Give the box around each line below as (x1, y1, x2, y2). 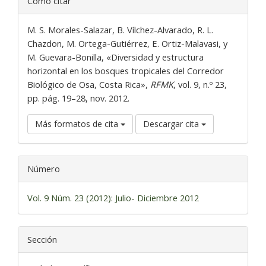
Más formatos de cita (35, 118, 121, 129)
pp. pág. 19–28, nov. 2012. (27, 91, 129, 104)
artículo (17, 9, 56, 23)
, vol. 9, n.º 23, (173, 78, 227, 90)
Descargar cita (143, 118, 201, 129)
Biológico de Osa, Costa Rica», (27, 78, 150, 90)
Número (27, 162, 60, 175)
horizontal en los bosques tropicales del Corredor (27, 64, 224, 77)
